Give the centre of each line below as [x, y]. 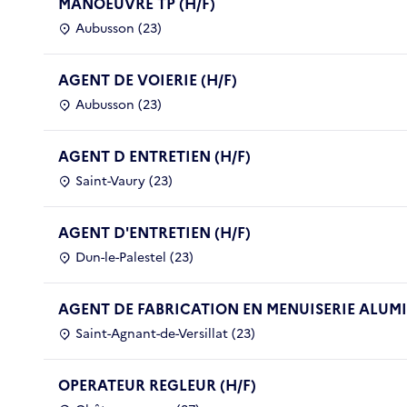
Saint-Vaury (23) [124, 181]
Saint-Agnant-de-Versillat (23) [165, 333]
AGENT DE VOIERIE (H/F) [148, 79]
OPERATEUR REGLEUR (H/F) [157, 385]
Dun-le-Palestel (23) [134, 257]
